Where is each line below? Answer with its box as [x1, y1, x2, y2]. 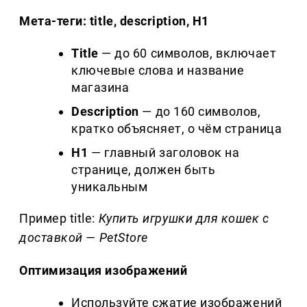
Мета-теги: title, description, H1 [19, 14, 209, 29]
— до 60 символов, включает [98, 46, 277, 61]
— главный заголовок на [88, 145, 240, 160]
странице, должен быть [71, 162, 216, 177]
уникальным [71, 180, 148, 195]
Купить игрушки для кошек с [98, 211, 269, 226]
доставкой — [19, 230, 96, 245]
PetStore [99, 230, 148, 245]
